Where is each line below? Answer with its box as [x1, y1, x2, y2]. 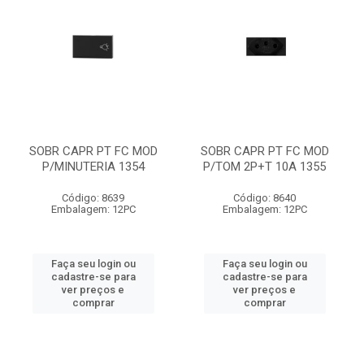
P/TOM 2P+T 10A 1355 [203, 159, 326, 174]
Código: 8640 [233, 192, 296, 204]
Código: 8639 [62, 192, 124, 204]
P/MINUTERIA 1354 [41, 159, 145, 174]
